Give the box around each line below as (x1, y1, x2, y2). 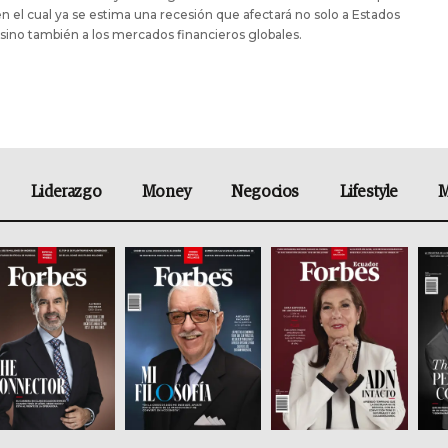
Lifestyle (339, 184, 398, 200)
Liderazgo (30, 184, 102, 200)
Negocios (231, 184, 300, 200)
